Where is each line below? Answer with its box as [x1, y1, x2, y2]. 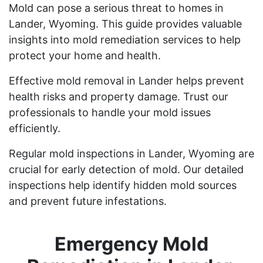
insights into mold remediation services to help [9, 33, 241, 46]
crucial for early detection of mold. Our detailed [9, 163, 244, 176]
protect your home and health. [9, 49, 161, 62]
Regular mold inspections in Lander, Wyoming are [9, 147, 254, 160]
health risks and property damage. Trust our [9, 90, 228, 103]
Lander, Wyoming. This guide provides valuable [9, 17, 242, 30]
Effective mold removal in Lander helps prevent [9, 74, 244, 87]
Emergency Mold [55, 232, 208, 255]
